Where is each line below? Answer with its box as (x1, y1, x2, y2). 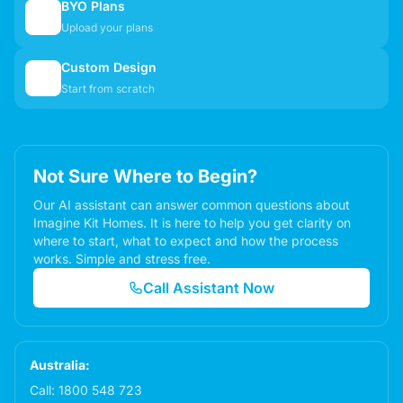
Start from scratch (61, 82, 155, 95)
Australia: (30, 357, 90, 372)
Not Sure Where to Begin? (33, 166, 257, 187)
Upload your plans (61, 21, 153, 34)
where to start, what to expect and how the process (33, 233, 338, 248)
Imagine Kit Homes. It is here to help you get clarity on (33, 215, 351, 230)
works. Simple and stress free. (33, 251, 210, 266)
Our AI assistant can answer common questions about (33, 197, 350, 212)
